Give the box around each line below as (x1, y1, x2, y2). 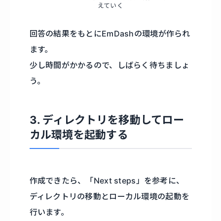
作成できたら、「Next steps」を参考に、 (29, 175, 184, 185)
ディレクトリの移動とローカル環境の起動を (29, 191, 190, 201)
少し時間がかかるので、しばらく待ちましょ (29, 60, 190, 70)
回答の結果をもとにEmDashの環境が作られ (29, 28, 190, 38)
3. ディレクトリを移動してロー (29, 113, 184, 126)
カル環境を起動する (29, 128, 129, 141)
